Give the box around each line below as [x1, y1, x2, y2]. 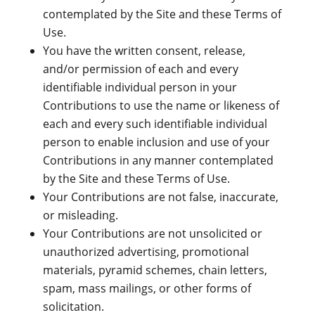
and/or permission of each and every [42, 61, 238, 77]
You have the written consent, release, [42, 43, 245, 58]
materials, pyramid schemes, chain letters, [42, 262, 267, 278]
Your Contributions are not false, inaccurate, [42, 189, 278, 205]
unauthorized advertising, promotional [42, 244, 249, 259]
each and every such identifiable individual [42, 116, 267, 131]
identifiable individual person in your [42, 79, 237, 95]
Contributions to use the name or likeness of [42, 98, 279, 113]
